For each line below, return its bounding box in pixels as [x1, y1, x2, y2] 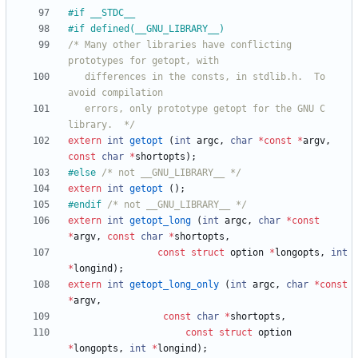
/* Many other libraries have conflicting [68, 39, 292, 51]
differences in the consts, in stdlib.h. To [68, 71, 85, 83]
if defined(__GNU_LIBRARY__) [74, 23, 225, 35]
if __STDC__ [74, 7, 135, 19]
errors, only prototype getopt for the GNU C [68, 103, 85, 115]
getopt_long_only [129, 279, 219, 291]
